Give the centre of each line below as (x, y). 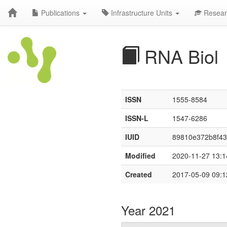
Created (139, 174)
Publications (60, 13)
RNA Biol (179, 56)
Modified (140, 156)
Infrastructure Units (142, 13)
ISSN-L (137, 118)
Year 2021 (148, 210)
